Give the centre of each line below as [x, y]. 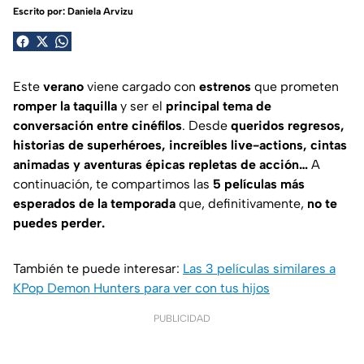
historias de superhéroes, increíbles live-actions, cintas [180, 145]
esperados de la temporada [94, 203]
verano [63, 86]
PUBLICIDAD [182, 318]
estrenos [225, 86]
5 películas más [259, 184]
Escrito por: [40, 11]
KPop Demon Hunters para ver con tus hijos [141, 288]
